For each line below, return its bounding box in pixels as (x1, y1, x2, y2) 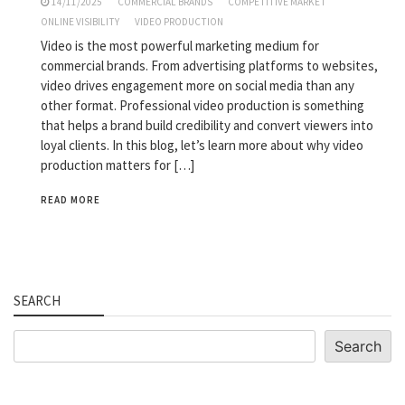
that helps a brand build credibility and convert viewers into (41, 116, 373, 134)
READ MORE (41, 193, 100, 206)
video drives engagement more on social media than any (41, 76, 354, 94)
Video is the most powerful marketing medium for (41, 36, 319, 54)
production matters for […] (41, 155, 194, 174)
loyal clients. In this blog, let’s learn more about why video (41, 136, 363, 154)
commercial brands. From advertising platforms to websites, (41, 56, 378, 74)
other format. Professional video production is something (41, 96, 364, 114)
